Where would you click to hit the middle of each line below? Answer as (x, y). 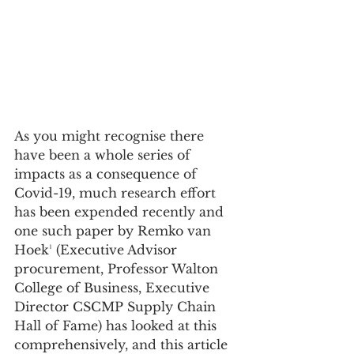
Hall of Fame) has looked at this (117, 326)
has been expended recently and (121, 212)
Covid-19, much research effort (117, 193)
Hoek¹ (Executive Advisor (98, 250)
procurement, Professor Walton (118, 269)
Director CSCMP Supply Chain (117, 307)
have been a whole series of (104, 155)
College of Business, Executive (114, 288)
